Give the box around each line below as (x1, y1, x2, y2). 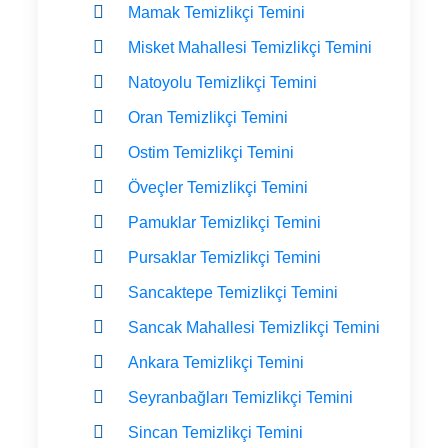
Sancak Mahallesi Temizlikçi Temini (128, 318, 380, 336)
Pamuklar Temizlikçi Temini (128, 213, 321, 231)
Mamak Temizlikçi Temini (128, 3, 305, 21)
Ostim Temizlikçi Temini (128, 143, 294, 161)
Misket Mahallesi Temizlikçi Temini (128, 38, 372, 56)
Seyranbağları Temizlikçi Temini (128, 388, 353, 406)
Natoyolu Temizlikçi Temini (128, 73, 317, 91)
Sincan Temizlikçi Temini (128, 423, 303, 441)
